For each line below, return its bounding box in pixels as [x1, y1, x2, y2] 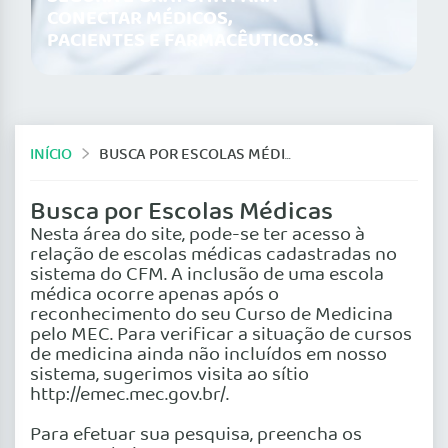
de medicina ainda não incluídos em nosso [30, 339, 387, 370]
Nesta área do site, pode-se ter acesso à [30, 219, 365, 250]
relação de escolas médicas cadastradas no [30, 239, 397, 270]
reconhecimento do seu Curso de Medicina [30, 299, 393, 330]
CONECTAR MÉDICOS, [47, 3, 232, 36]
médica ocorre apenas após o [30, 279, 279, 310]
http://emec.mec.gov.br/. [30, 379, 229, 410]
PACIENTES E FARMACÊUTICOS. [47, 25, 318, 58]
